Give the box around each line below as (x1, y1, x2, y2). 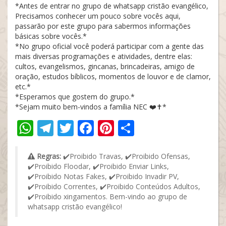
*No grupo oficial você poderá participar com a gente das (15, 41, 204, 51)
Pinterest (114, 117, 182, 139)
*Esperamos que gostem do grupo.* (15, 92, 135, 101)
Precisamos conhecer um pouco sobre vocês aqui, (15, 11, 181, 21)
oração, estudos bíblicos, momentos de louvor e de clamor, (15, 72, 211, 81)
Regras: (37, 151, 61, 161)
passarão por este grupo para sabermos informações (15, 21, 191, 31)
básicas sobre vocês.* (15, 31, 87, 41)
